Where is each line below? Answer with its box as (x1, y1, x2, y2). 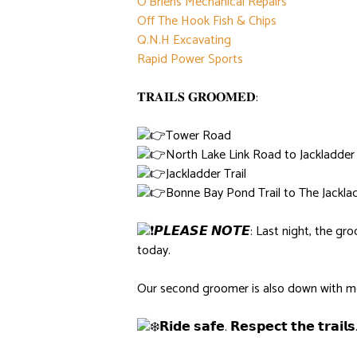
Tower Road (166, 124, 231, 147)
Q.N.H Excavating (137, 29, 231, 51)
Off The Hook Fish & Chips (137, 10, 277, 32)
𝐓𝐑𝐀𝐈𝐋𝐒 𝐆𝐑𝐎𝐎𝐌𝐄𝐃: (137, 86, 258, 108)
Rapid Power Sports (137, 48, 243, 70)
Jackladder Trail (166, 163, 246, 185)
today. (137, 239, 171, 261)
